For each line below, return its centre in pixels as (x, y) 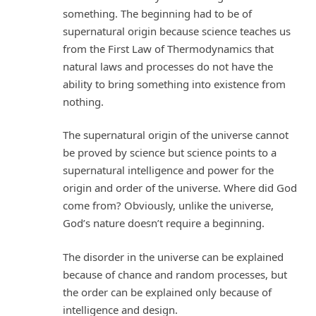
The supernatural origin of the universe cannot (176, 135)
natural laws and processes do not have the (168, 66)
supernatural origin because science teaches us (177, 31)
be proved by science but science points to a (170, 153)
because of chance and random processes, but (175, 274)
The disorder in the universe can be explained (173, 256)
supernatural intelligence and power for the (168, 170)
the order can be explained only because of (167, 292)
